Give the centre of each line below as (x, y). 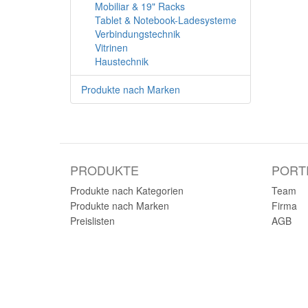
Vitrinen (111, 47)
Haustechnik (122, 61)
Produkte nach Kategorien (127, 190)
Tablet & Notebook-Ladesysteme (166, 20)
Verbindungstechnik (137, 34)
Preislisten (92, 221)
